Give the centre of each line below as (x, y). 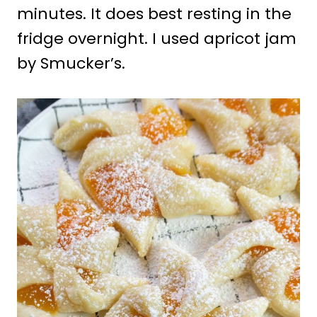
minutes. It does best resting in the (154, 13)
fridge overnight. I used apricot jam (157, 38)
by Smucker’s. (71, 63)
